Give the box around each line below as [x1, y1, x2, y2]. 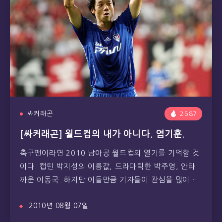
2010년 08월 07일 [29, 202, 89, 209]
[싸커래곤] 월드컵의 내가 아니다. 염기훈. [20, 130, 185, 139]
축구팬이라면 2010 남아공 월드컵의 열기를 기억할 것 [20, 149, 200, 157]
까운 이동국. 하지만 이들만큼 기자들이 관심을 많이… [20, 176, 198, 183]
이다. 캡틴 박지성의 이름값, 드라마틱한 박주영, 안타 [20, 163, 196, 170]
